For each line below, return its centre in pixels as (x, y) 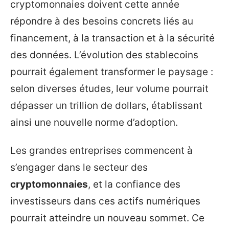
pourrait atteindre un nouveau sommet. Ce (107, 218)
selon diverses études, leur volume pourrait (109, 88)
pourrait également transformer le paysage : (112, 72)
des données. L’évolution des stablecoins (104, 55)
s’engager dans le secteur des (79, 167)
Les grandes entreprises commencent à (101, 151)
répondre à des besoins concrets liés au (102, 21)
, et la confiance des (134, 184)
